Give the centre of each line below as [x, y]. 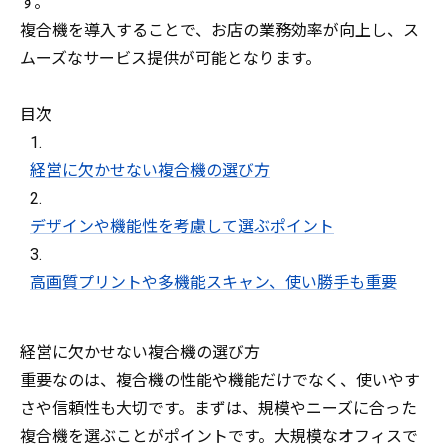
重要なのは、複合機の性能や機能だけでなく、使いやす [220, 380]
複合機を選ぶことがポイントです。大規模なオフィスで [219, 436]
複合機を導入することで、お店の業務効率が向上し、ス [219, 30]
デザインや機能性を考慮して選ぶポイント [182, 226]
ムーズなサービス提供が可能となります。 [170, 58]
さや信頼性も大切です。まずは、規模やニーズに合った [218, 408]
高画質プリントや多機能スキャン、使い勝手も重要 [213, 282]
